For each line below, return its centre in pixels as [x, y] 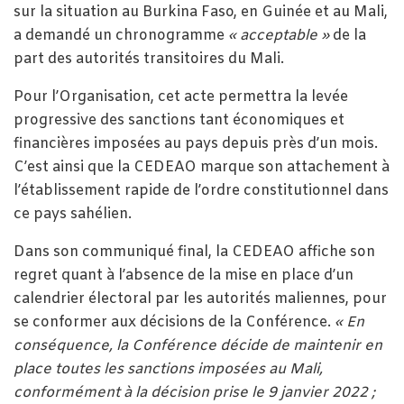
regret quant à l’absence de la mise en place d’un [184, 275]
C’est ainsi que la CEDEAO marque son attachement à [202, 167]
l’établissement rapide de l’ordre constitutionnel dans [201, 190]
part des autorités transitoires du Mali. [149, 59]
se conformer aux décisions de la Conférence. [174, 322]
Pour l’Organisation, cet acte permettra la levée [181, 96]
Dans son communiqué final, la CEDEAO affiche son [194, 252]
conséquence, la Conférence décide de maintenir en [198, 345]
